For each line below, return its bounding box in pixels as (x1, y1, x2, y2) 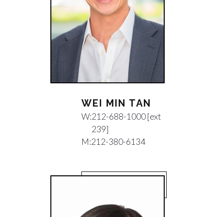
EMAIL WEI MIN (91, 180, 157, 189)
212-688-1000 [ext (92, 111, 161, 122)
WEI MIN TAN (81, 97, 151, 109)
